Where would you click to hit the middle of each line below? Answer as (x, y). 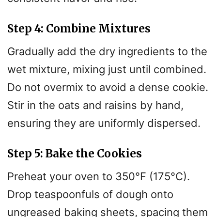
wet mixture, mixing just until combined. (107, 69)
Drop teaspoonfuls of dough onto (90, 194)
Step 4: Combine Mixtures (79, 28)
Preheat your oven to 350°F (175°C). (99, 176)
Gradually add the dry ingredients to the (107, 51)
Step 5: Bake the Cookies (75, 153)
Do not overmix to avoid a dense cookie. (108, 87)
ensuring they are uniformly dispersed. (104, 123)
